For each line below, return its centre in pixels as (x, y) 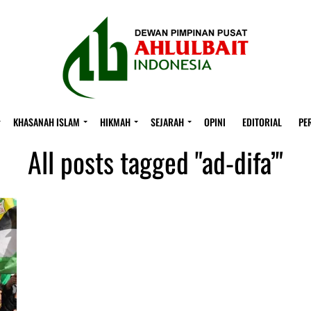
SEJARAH (167, 122)
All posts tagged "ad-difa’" (155, 162)
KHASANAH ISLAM (47, 122)
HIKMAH (115, 122)
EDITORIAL (262, 122)
